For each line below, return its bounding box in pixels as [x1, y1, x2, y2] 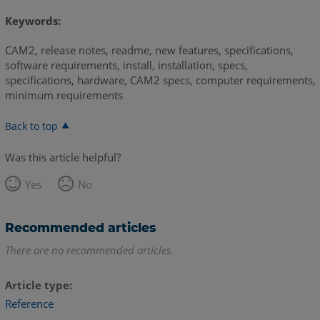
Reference [4, 296, 54, 311]
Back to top [4, 119, 58, 134]
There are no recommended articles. [4, 243, 174, 258]
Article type [4, 278, 69, 293]
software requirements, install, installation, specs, [4, 58, 248, 73]
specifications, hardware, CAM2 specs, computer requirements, [4, 73, 316, 88]
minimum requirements [4, 88, 123, 103]
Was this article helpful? [4, 150, 121, 165]
